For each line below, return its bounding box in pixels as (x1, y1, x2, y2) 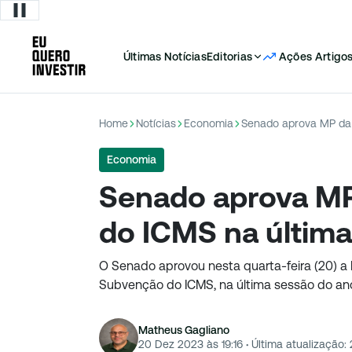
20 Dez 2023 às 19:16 (138, 337, 243, 350)
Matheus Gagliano (138, 323, 229, 336)
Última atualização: (248, 337, 346, 350)
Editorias (206, 50, 252, 63)
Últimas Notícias (123, 50, 207, 63)
